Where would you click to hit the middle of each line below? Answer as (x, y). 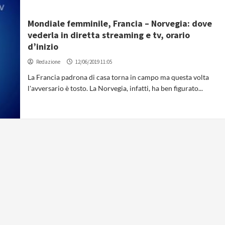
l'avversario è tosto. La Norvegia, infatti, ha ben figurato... (116, 88)
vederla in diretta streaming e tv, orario (109, 35)
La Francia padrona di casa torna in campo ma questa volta (119, 77)
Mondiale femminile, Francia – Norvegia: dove (120, 23)
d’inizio (43, 46)
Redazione (48, 62)
